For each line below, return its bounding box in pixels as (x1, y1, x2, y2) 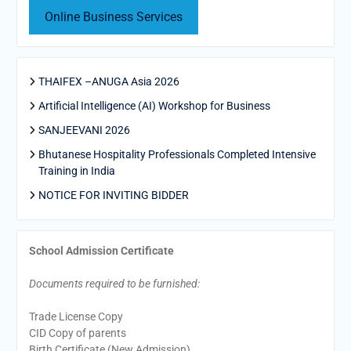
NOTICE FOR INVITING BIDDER (38, 189, 189, 202)
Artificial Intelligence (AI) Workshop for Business (38, 100, 270, 113)
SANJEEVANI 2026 (38, 124, 130, 137)
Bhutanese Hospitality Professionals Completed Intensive (38, 148, 316, 161)
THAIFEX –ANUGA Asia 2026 (38, 75, 179, 89)
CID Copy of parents (28, 327, 126, 340)
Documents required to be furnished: (28, 277, 200, 291)
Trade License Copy (28, 310, 123, 324)
